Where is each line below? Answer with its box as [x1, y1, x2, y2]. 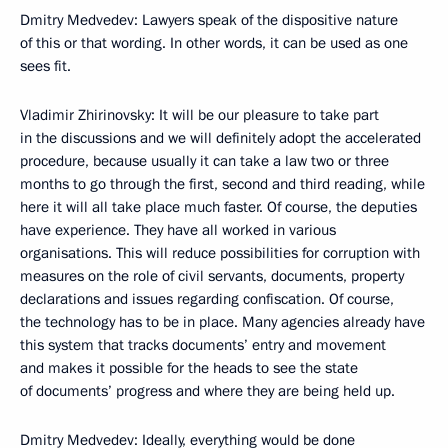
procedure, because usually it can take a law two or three [20, 151, 389, 171]
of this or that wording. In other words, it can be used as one [20, 33, 408, 53]
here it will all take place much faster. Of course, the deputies [20, 197, 417, 217]
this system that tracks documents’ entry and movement [20, 335, 386, 355]
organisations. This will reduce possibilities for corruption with [20, 243, 420, 263]
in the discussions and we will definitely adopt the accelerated [20, 128, 421, 148]
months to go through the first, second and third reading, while [20, 174, 425, 194]
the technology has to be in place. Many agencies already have [20, 312, 425, 332]
